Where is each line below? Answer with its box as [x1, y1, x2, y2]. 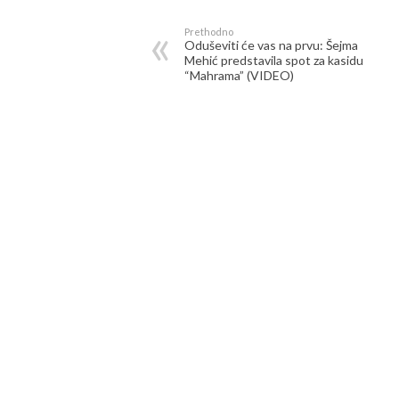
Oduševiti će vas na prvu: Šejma [184, 37, 358, 53]
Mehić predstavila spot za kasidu [184, 53, 363, 68]
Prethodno [184, 26, 233, 37]
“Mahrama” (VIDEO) [184, 68, 294, 83]
